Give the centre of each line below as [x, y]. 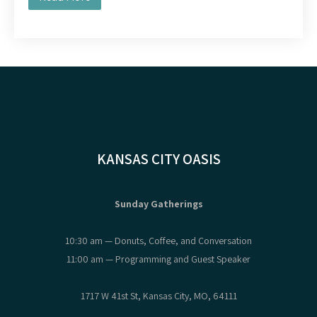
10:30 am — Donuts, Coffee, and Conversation [158, 241]
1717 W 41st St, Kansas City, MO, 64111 [158, 296]
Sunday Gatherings [158, 204]
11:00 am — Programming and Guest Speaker [158, 259]
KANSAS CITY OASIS [158, 159]
